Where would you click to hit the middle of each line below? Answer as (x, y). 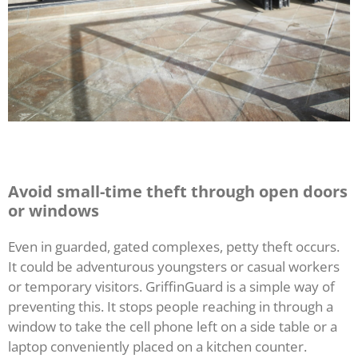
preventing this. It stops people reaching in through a (171, 307)
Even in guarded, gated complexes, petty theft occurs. (174, 247)
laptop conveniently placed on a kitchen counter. (157, 347)
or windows (54, 211)
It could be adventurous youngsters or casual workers (174, 267)
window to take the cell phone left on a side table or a (173, 327)
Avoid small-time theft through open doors (178, 192)
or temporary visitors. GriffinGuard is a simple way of (171, 287)
